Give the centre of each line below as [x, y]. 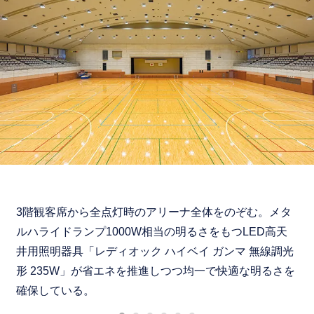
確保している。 [56, 290]
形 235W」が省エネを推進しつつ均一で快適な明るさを [156, 271]
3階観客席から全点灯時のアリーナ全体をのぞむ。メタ [154, 212]
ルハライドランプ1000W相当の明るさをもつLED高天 [152, 231]
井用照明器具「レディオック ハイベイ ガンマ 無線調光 [155, 251]
